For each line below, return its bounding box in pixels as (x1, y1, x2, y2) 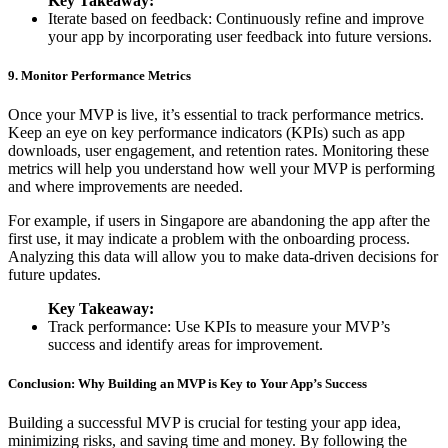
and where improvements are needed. (8, 178, 243, 196)
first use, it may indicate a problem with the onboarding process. (8, 230, 410, 248)
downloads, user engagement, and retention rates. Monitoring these (8, 142, 429, 160)
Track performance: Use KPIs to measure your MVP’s (48, 318, 390, 336)
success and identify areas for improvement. (48, 336, 323, 354)
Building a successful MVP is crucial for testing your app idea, (8, 414, 401, 432)
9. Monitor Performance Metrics (8, 67, 191, 83)
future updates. (8, 266, 101, 284)
